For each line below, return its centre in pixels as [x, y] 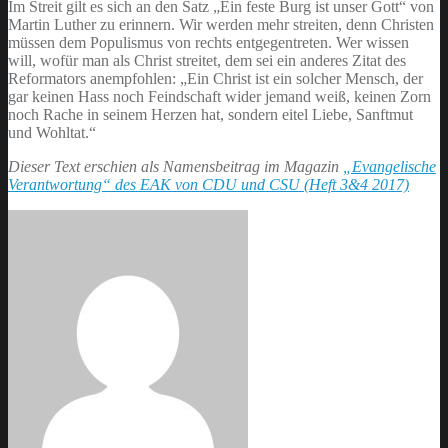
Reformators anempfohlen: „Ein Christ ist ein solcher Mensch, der [215, 78]
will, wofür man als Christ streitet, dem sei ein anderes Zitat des [207, 60]
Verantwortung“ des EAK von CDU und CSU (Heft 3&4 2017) [208, 184]
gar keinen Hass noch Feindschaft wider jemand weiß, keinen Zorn [219, 96]
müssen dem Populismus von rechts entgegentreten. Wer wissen [208, 42]
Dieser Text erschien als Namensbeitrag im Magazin [175, 166]
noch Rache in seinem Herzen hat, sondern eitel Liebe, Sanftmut [210, 114]
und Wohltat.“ [52, 132]
